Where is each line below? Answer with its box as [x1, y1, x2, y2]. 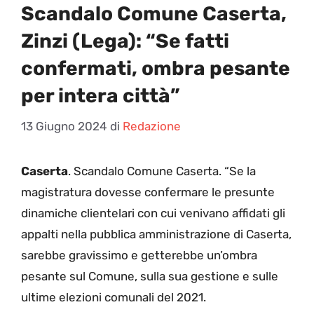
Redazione [123, 118, 181, 133]
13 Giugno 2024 [21, 118, 107, 133]
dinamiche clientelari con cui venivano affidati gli [21, 205, 285, 220]
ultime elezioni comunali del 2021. [21, 289, 206, 304]
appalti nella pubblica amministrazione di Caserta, [21, 226, 292, 241]
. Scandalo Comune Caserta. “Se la [68, 163, 256, 178]
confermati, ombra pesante [21, 57, 290, 81]
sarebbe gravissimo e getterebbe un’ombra [21, 247, 257, 262]
